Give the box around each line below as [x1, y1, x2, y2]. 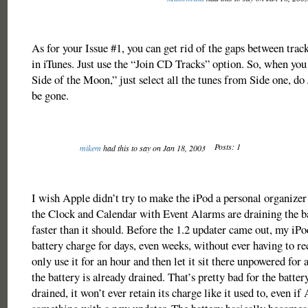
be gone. [31, 87, 69, 103]
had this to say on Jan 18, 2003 [100, 142, 208, 153]
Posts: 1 [214, 141, 241, 152]
